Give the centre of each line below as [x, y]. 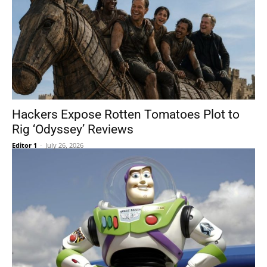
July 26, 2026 [64, 145]
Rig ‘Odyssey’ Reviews [73, 129]
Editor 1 [24, 145]
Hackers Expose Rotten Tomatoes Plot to [126, 114]
